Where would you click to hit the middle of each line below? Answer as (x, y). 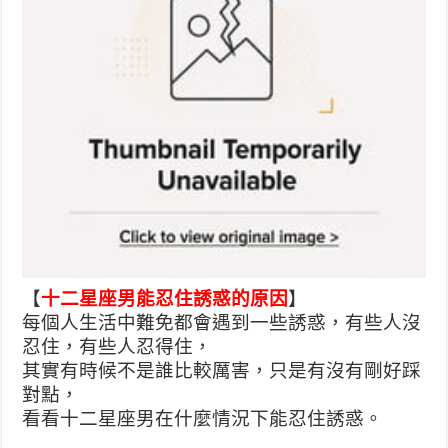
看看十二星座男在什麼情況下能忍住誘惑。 (203, 418)
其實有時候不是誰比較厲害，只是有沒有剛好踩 (222, 370)
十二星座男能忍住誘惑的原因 (165, 298)
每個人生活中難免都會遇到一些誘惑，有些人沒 (222, 322)
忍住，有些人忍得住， (117, 346)
